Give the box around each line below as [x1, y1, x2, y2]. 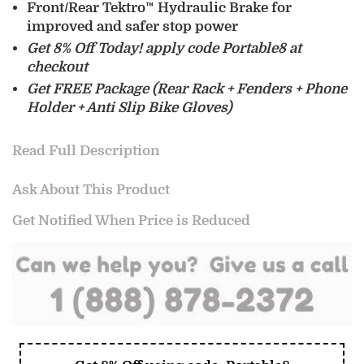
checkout [27, 59, 88, 76]
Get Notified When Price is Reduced [12, 213, 250, 229]
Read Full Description [12, 143, 159, 159]
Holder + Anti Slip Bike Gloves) [27, 100, 232, 116]
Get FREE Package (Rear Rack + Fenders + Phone [27, 81, 347, 97]
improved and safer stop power [27, 19, 238, 35]
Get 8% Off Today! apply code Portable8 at [27, 41, 301, 57]
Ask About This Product [12, 182, 170, 198]
